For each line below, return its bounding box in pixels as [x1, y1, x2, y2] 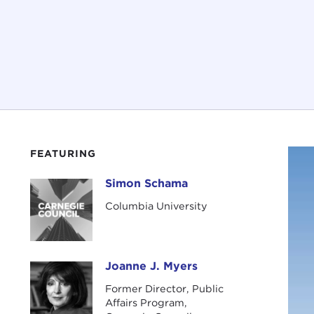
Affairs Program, [104, 296, 187, 308]
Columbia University [104, 200, 207, 212]
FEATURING [29, 148, 96, 160]
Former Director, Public [104, 282, 224, 294]
